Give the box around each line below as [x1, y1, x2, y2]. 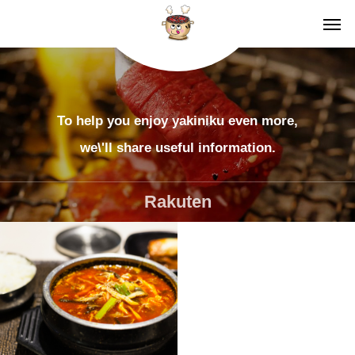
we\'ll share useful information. [79, 140, 276, 155]
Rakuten [143, 192, 212, 212]
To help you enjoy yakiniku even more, [57, 113, 298, 128]
